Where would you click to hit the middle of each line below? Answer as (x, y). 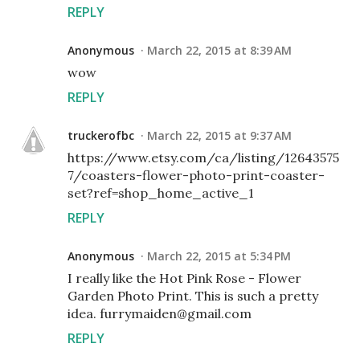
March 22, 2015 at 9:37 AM (219, 136)
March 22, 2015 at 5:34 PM (219, 256)
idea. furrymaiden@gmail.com (160, 314)
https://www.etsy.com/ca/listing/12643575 (203, 158)
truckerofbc (101, 136)
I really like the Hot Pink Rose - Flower (184, 278)
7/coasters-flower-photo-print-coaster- (196, 176)
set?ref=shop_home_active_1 (161, 193)
